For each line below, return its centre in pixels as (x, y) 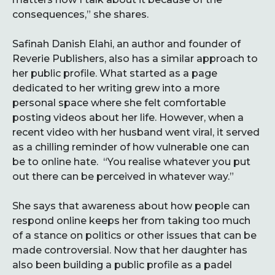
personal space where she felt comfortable (119, 103)
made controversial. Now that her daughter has (130, 250)
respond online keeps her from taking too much (131, 221)
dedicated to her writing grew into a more (116, 88)
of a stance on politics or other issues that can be (134, 235)
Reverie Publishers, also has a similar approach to (135, 59)
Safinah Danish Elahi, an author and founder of (126, 44)
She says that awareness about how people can (131, 206)
